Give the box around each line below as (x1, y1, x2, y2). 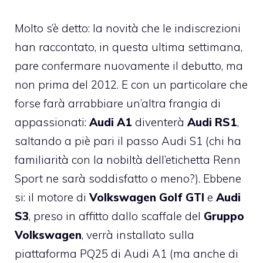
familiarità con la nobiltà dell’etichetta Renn (15, 153, 241, 167)
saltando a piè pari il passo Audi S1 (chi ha (15, 134, 241, 148)
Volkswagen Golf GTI (89, 190, 204, 204)
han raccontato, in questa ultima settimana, (15, 40, 242, 54)
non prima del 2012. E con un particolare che (15, 77, 248, 92)
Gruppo (204, 209, 244, 223)
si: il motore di (15, 190, 89, 204)
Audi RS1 (187, 115, 237, 129)
